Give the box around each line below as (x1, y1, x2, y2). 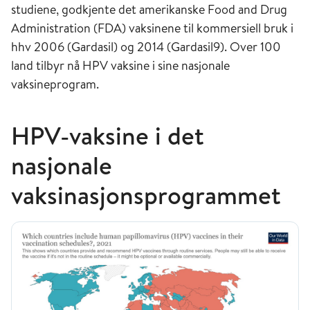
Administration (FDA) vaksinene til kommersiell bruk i (11, 19, 293, 37)
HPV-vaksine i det (11, 118, 204, 153)
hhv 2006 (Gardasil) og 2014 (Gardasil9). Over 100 (11, 37, 281, 55)
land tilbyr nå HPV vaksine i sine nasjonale (11, 56, 230, 74)
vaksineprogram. (11, 75, 102, 93)
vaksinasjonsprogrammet (11, 177, 281, 212)
